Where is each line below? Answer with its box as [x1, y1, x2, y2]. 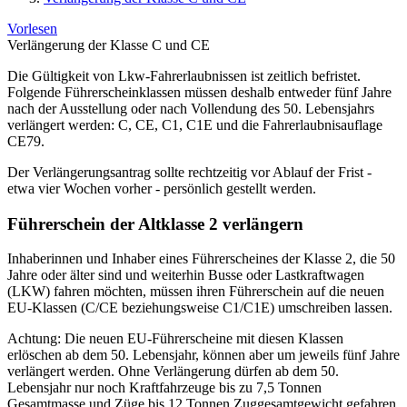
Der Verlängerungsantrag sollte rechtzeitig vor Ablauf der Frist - [7, 164, 372, 180]
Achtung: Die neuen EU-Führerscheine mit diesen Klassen [7, 331, 343, 347]
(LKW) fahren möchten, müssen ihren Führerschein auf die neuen [7, 283, 384, 300]
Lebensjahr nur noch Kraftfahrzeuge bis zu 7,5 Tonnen [7, 380, 322, 396]
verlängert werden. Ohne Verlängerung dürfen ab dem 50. [7, 363, 339, 380]
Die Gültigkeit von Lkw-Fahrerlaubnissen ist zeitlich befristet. [7, 68, 361, 84]
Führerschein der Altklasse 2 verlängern [7, 213, 303, 233]
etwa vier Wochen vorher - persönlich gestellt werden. [7, 181, 316, 196]
